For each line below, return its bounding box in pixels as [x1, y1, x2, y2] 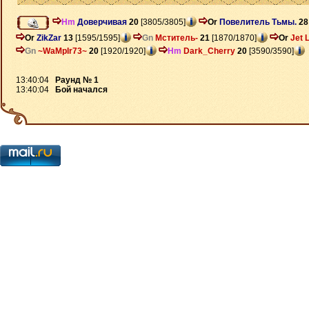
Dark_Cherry [183, 46, 235, 56]
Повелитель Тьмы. [219, 17, 297, 27]
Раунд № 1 [55, 75, 99, 85]
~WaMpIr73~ [38, 46, 87, 56]
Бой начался [55, 85, 108, 94]
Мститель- [155, 32, 198, 43]
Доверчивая [77, 17, 127, 27]
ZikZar [37, 32, 61, 43]
